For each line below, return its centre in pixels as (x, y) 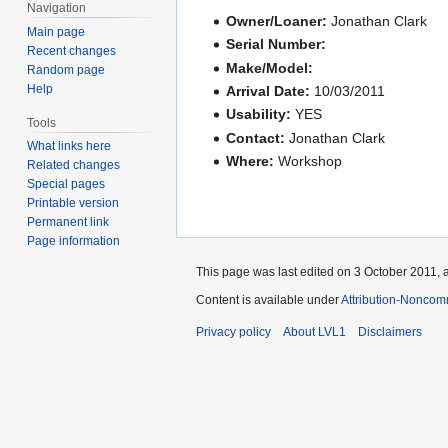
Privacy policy (233, 331)
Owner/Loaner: (277, 20)
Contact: (256, 137)
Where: (250, 161)
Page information (74, 241)
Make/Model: (270, 67)
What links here (69, 146)
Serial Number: (276, 44)
